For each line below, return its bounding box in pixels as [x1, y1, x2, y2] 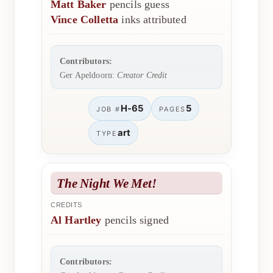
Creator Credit [117, 70, 168, 80]
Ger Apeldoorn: [60, 70, 118, 80]
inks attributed [118, 13, 186, 26]
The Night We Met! [57, 176, 157, 191]
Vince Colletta [51, 13, 119, 26]
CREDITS [51, 201, 82, 209]
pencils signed [101, 214, 169, 227]
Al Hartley [51, 214, 102, 227]
